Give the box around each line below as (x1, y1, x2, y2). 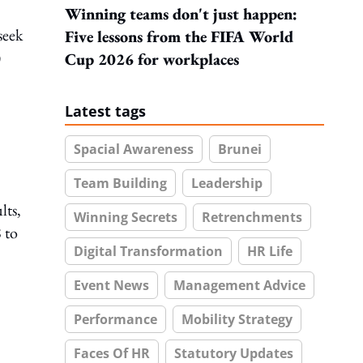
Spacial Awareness (74, 140, 194, 158)
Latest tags (65, 101, 146, 121)
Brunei (218, 140, 262, 158)
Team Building (74, 174, 167, 192)
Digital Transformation (74, 242, 223, 260)
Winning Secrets (74, 208, 177, 226)
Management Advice (173, 276, 305, 294)
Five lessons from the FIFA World (65, 26, 293, 47)
